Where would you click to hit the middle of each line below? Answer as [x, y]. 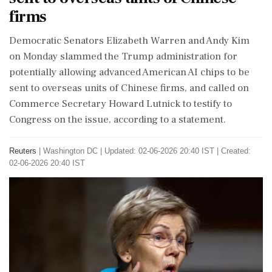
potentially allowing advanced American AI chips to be [129, 72]
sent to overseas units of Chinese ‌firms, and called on [129, 88]
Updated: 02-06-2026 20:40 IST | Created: [178, 151]
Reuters [23, 151]
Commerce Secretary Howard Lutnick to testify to [121, 104]
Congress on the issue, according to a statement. [117, 120]
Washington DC [70, 151]
